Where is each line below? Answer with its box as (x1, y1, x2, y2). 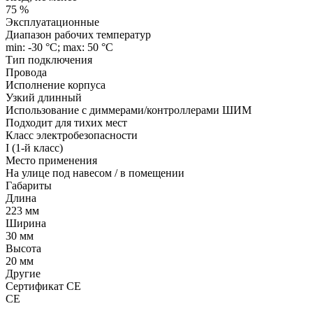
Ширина (6, 217, 46, 229)
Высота (6, 242, 41, 254)
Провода (6, 66, 47, 78)
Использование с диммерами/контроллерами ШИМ (6, 103, 252, 116)
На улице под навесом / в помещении (6, 166, 184, 179)
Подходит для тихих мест (6, 116, 127, 129)
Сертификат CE (6, 279, 81, 292)
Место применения (6, 154, 97, 166)
